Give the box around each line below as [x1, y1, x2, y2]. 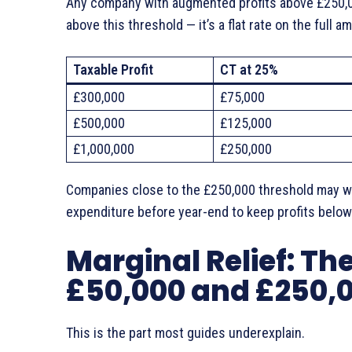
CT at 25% [220, 61, 278, 79]
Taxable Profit [73, 61, 153, 79]
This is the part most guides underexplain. [66, 324, 305, 342]
